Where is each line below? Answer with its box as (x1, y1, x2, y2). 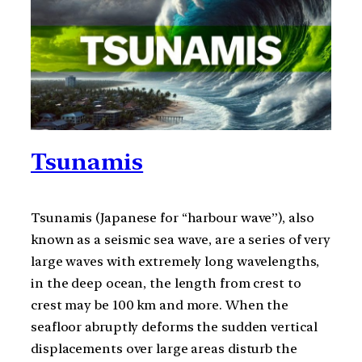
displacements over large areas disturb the (31, 341, 297, 357)
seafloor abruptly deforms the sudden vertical (31, 319, 318, 335)
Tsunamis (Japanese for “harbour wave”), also (31, 210, 314, 226)
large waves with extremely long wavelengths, (31, 254, 319, 270)
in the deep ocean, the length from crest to (31, 276, 301, 292)
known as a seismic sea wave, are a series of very (31, 232, 331, 248)
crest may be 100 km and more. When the (31, 297, 289, 314)
